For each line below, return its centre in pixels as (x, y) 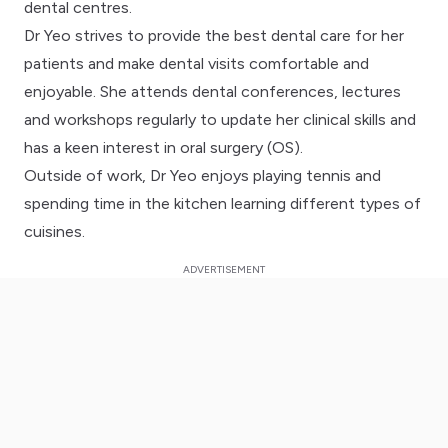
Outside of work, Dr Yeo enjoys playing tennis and (202, 175)
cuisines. (54, 231)
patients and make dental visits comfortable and (196, 63)
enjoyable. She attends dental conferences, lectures (212, 91)
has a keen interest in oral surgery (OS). (163, 147)
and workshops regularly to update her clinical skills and (220, 119)
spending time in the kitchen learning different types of (222, 203)
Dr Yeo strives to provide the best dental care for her (214, 35)
